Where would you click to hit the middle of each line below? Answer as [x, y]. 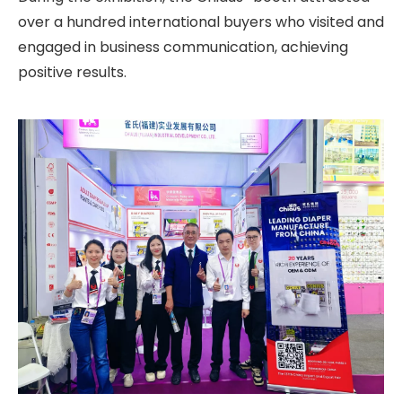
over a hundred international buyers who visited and [201, 22]
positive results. [72, 72]
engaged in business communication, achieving [183, 47]
